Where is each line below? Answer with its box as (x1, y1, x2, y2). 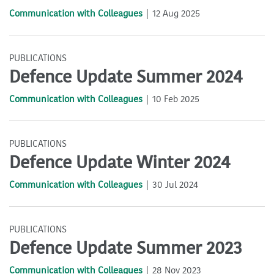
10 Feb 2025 (152, 93, 199, 106)
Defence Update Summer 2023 (9, 237, 242, 260)
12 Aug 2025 (152, 7, 200, 20)
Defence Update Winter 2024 (9, 152, 230, 174)
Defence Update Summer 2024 (9, 66, 242, 89)
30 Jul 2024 (152, 179, 198, 191)
